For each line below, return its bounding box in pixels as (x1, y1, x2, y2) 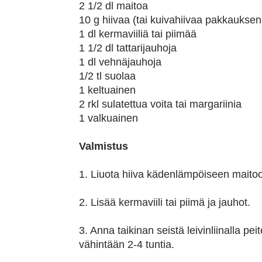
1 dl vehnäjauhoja (79, 56, 162, 68)
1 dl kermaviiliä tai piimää (79, 27, 197, 40)
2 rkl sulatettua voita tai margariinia (79, 98, 242, 110)
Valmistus (79, 140, 129, 152)
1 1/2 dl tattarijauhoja (79, 42, 177, 54)
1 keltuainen (79, 84, 136, 96)
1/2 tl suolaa (79, 70, 136, 82)
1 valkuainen (79, 112, 139, 124)
